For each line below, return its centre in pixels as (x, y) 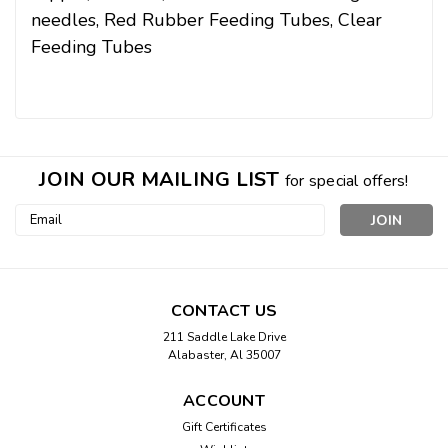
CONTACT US (224, 310)
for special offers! (346, 180)
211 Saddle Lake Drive (224, 336)
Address (41, 235)
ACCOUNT (224, 400)
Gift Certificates (224, 426)
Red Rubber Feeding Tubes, (221, 19)
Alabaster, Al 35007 (224, 354)
